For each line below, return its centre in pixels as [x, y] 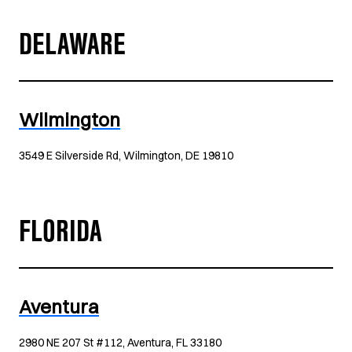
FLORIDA [60, 236]
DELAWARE [72, 49]
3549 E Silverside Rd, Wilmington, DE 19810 [126, 156]
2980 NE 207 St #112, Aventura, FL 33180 [120, 343]
